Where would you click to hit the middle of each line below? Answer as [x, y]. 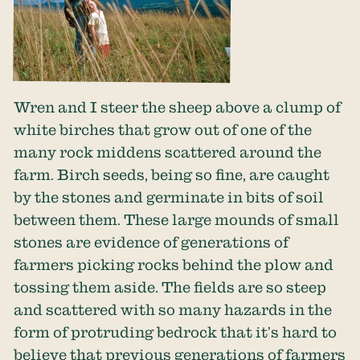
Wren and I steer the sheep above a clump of [178, 106]
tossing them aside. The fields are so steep [170, 286]
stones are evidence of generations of [151, 241]
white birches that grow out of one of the [163, 129]
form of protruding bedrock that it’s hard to [176, 331]
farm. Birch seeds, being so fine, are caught [172, 174]
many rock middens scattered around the [168, 151]
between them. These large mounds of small [177, 219]
